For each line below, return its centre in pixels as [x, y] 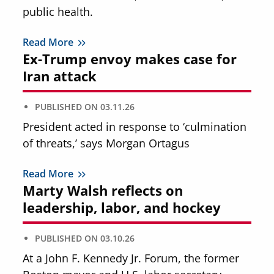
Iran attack [60, 76]
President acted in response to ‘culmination [135, 126]
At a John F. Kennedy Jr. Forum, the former [131, 258]
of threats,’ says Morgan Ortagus [106, 143]
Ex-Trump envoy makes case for [130, 59]
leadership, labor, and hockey [122, 207]
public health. [58, 11]
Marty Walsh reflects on [103, 190]
